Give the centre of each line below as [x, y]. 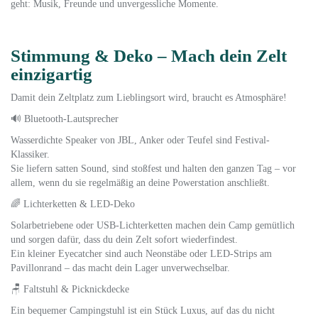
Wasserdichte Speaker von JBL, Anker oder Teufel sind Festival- [140, 140]
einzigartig [51, 74]
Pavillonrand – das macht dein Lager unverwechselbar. [120, 268]
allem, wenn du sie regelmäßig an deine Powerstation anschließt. [140, 183]
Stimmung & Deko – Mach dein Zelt [149, 56]
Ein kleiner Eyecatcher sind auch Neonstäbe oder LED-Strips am [141, 254]
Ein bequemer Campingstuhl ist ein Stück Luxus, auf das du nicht [143, 311]
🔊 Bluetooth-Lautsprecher [65, 119]
